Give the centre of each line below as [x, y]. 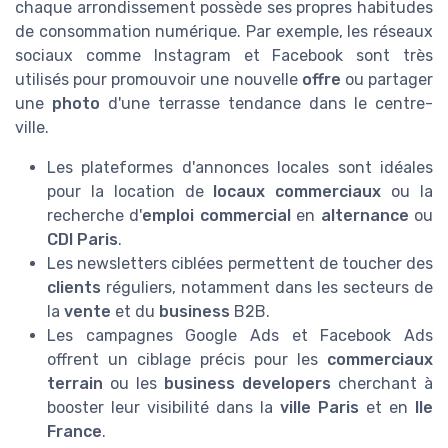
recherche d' [95, 216]
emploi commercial [216, 216]
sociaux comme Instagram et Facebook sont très [224, 56]
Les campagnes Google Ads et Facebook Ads [240, 336]
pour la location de [130, 192]
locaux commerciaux [297, 192]
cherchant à [382, 384]
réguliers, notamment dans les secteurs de [267, 288]
